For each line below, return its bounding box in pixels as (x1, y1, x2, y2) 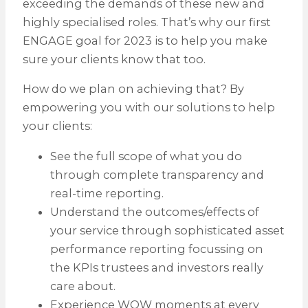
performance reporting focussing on (49, 241, 263, 256)
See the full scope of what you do (49, 148, 242, 163)
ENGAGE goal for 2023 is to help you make (22, 34, 267, 48)
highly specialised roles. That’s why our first (22, 15, 271, 30)
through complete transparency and (49, 167, 264, 181)
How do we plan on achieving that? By (22, 82, 244, 96)
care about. (49, 278, 115, 293)
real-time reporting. (49, 186, 164, 200)
